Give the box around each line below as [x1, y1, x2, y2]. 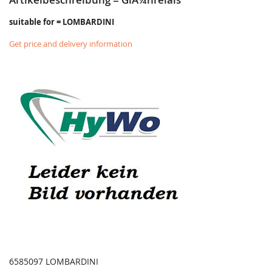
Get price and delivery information [9, 38, 132, 50]
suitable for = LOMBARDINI [9, 16, 114, 28]
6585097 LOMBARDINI [9, 256, 98, 267]
